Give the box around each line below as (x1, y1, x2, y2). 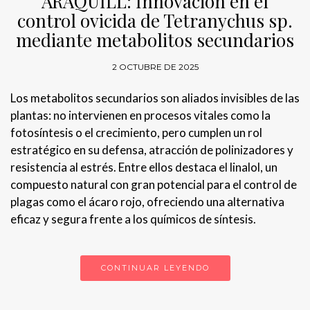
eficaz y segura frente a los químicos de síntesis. (10, 212, 256, 227)
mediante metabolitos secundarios (16, 28, 294, 53)
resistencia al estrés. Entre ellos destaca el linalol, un (10, 160, 277, 175)
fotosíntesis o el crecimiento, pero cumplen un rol (10, 125, 262, 140)
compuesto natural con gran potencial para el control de (10, 177, 297, 192)
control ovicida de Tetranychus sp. (17, 8, 293, 33)
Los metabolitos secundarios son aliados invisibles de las (10, 91, 300, 106)
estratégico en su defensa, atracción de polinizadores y (10, 143, 293, 158)
